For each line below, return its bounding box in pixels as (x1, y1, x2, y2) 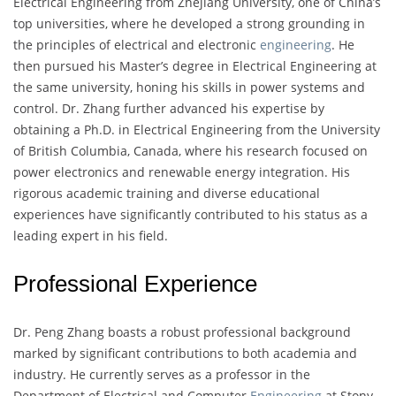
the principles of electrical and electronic (13, 35, 260, 53)
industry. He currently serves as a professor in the (13, 365, 310, 383)
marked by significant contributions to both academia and (13, 344, 357, 362)
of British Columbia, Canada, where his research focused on (13, 141, 368, 159)
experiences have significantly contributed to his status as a (13, 205, 368, 223)
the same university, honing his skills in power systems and (13, 78, 365, 95)
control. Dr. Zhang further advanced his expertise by (13, 99, 324, 117)
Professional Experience (13, 270, 257, 297)
